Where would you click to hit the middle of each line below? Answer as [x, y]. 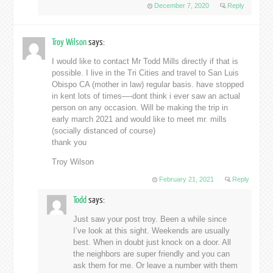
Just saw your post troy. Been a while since [150, 219]
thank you [69, 143]
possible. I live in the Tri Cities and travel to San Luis [146, 73]
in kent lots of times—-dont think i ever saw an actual [146, 96]
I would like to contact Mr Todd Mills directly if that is [145, 62]
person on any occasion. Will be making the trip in [140, 108]
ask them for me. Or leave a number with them [155, 266]
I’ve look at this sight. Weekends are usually [151, 231]
